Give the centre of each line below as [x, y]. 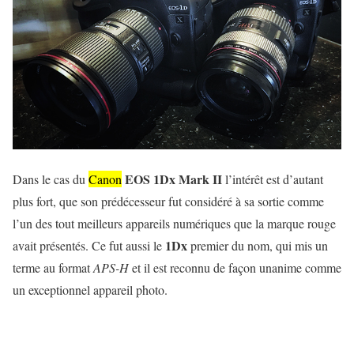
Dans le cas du [51, 179]
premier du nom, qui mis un [258, 246]
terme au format [53, 268]
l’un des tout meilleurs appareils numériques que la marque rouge [174, 224]
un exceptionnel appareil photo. [90, 290]
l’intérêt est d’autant [273, 179]
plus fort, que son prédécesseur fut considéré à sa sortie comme [168, 201]
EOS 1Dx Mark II [173, 179]
